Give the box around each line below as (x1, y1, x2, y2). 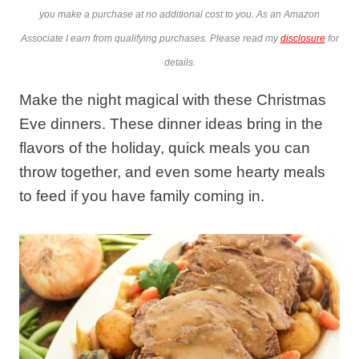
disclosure (280, 33, 325, 45)
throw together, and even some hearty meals (19, 163, 325, 181)
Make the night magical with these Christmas (19, 91, 326, 109)
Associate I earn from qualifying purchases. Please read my (20, 33, 280, 45)
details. (163, 57, 196, 69)
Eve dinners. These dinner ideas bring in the (19, 115, 323, 133)
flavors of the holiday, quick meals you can (19, 139, 310, 157)
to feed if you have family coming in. (19, 188, 264, 205)
